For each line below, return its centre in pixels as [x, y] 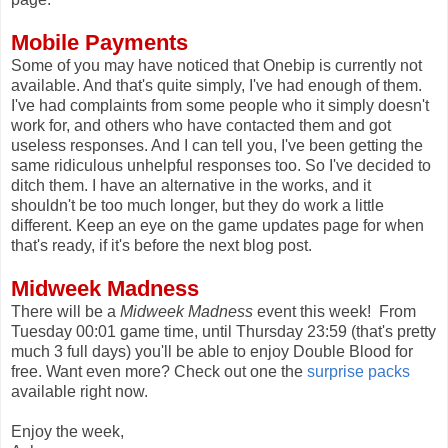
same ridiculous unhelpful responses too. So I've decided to [221, 165]
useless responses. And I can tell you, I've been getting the [217, 145]
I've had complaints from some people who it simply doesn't [220, 105]
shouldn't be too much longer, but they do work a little [197, 205]
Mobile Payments [99, 42]
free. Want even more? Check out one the [159, 371]
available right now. [79, 391]
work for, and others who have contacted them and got [201, 125]
